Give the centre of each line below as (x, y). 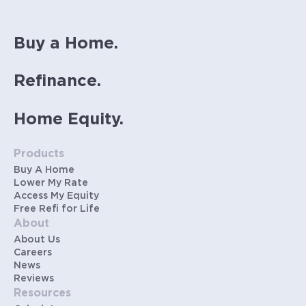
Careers (33, 253)
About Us (37, 240)
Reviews (34, 279)
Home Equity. (69, 119)
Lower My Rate (51, 183)
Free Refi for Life (57, 209)
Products (39, 154)
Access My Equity (56, 196)
